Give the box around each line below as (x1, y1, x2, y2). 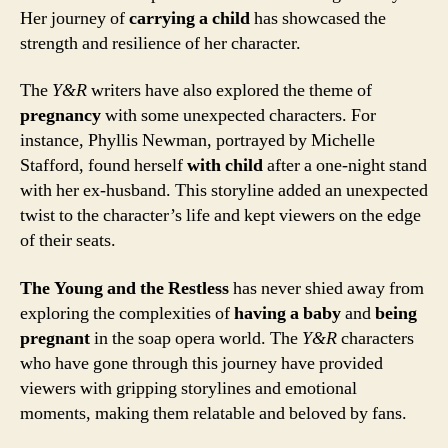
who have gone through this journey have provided (20, 351, 383, 375)
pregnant (20, 326, 90, 350)
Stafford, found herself (20, 154, 187, 177)
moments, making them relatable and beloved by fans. (20, 401, 407, 425)
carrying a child (129, 6, 250, 30)
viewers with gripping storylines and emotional (20, 376, 357, 400)
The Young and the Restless (20, 276, 229, 300)
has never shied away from (229, 276, 424, 300)
